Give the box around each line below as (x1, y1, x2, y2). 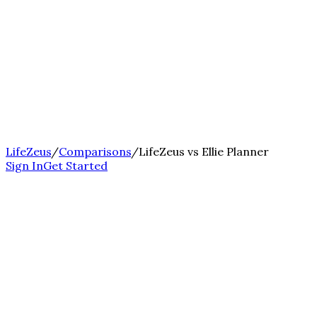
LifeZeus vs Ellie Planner (139, 144, 269, 158)
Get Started (43, 158, 108, 173)
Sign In (6, 158, 43, 173)
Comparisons (59, 144, 131, 158)
